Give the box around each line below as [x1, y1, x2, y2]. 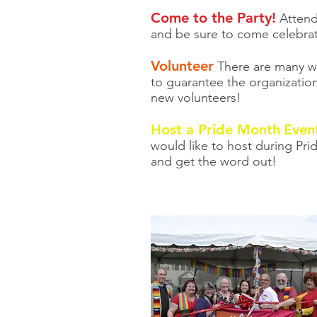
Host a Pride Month [151, 121, 280, 138]
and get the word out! [151, 154, 277, 169]
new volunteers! [151, 90, 266, 105]
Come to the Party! [151, 9, 276, 26]
